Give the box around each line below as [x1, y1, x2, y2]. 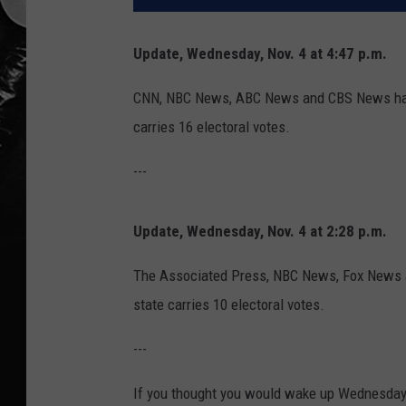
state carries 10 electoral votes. [133, 295, 324, 314]
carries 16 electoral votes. [133, 118, 290, 137]
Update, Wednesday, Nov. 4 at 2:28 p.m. [133, 222, 387, 241]
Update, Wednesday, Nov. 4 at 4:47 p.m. [133, 44, 387, 63]
